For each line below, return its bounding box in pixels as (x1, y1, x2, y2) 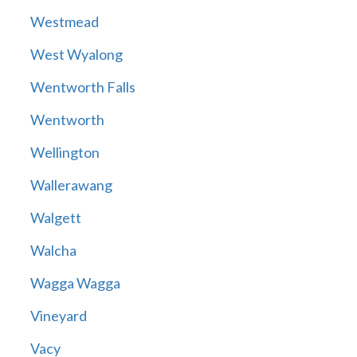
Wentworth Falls (29, 78, 135, 96)
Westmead (29, 13, 99, 31)
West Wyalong (29, 45, 123, 64)
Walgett (29, 209, 81, 227)
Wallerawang (29, 176, 112, 194)
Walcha (29, 241, 76, 260)
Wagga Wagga (29, 274, 120, 292)
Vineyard (29, 307, 87, 325)
